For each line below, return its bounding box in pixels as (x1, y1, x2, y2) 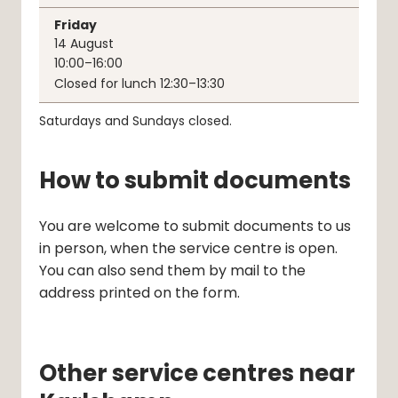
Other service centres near (39, 356, 355, 389)
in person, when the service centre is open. (39, 237, 338, 259)
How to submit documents (39, 164, 351, 197)
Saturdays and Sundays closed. (39, 112, 232, 131)
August (70, 35, 114, 53)
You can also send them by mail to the (39, 259, 306, 281)
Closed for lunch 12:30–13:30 (54, 75, 225, 93)
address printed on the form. (39, 282, 240, 303)
